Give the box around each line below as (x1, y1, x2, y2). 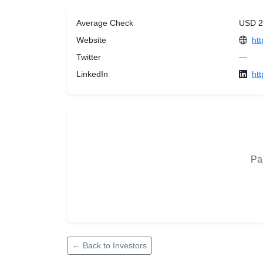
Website (76, 35, 106, 45)
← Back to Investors (72, 241, 147, 250)
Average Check (76, 18, 133, 28)
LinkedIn (76, 69, 108, 79)
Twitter (76, 52, 101, 62)
